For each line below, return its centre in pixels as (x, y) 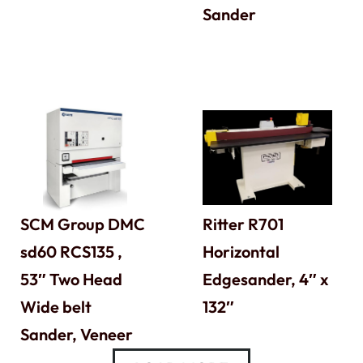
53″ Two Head (71, 279)
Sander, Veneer (77, 334)
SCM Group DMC (83, 224)
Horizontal (241, 251)
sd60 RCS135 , (71, 251)
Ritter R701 (243, 224)
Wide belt (56, 306)
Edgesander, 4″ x (265, 279)
